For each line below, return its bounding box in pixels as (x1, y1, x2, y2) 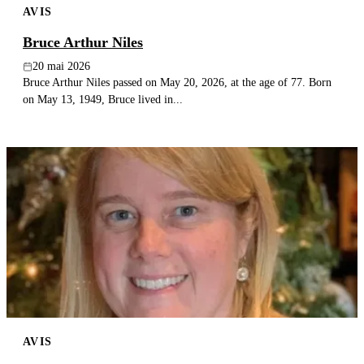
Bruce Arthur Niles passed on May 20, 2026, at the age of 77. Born (23, 76, 331, 89)
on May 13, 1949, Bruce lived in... (23, 93, 183, 106)
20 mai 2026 (32, 60, 90, 73)
